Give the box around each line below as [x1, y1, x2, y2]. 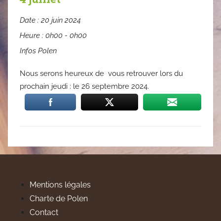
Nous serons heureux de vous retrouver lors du [20, 69, 183, 78]
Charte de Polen [30, 194, 88, 204]
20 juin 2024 [41, 16, 81, 25]
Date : [20, 16, 41, 25]
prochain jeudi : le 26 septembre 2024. [20, 82, 149, 91]
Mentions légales [30, 180, 91, 190]
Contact [30, 208, 58, 218]
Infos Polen [20, 46, 57, 56]
